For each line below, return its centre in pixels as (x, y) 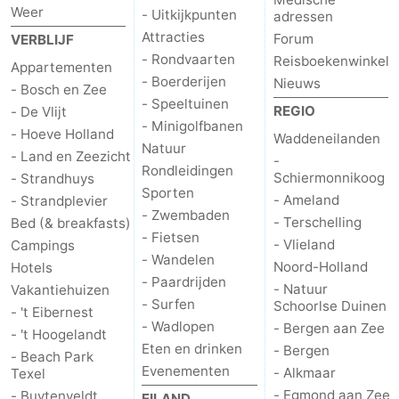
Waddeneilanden (326, 138)
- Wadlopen (179, 326)
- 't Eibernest (52, 312)
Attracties (174, 37)
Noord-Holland (320, 266)
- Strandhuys (53, 178)
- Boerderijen (184, 81)
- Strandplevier (59, 200)
